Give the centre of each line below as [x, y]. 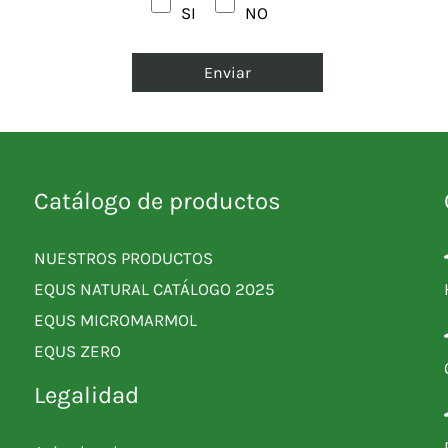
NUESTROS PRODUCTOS [123, 258]
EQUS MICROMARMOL [115, 320]
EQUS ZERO [77, 351]
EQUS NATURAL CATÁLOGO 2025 [154, 289]
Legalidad [86, 395]
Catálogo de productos [157, 201]
